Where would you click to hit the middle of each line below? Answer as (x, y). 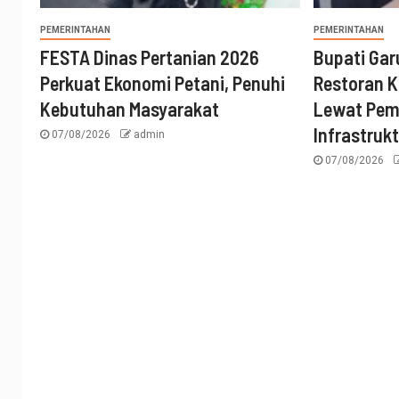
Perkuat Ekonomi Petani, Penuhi (163, 83)
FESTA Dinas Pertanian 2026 (150, 57)
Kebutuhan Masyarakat (130, 109)
